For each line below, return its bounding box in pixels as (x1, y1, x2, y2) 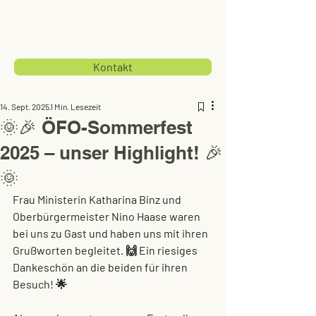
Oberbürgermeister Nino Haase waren (13, 209, 202, 223)
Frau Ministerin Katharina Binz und (13, 193, 183, 206)
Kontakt (93, 60, 133, 73)
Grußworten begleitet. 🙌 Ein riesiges (13, 243, 200, 257)
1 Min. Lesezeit (50, 102, 101, 111)
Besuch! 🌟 (13, 277, 67, 291)
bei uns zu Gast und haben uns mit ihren (13, 226, 210, 240)
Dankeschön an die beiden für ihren (13, 260, 190, 274)
